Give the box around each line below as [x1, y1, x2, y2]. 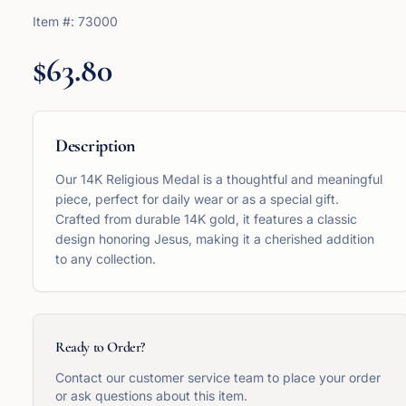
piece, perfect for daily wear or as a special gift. [55, 191, 339, 207]
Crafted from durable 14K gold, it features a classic [55, 211, 357, 227]
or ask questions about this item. [55, 388, 247, 403]
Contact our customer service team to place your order [55, 370, 381, 385]
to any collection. [55, 251, 156, 266]
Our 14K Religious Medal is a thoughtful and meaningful [55, 171, 382, 187]
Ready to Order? [55, 338, 145, 356]
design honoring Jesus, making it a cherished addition [55, 231, 374, 246]
